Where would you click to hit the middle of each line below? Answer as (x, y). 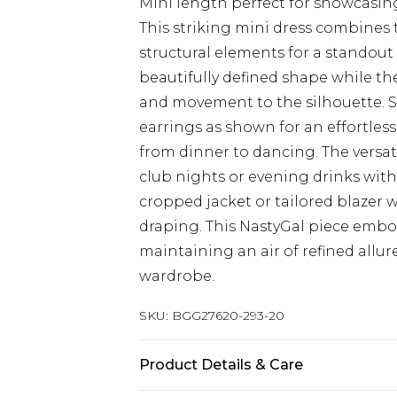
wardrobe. (177, 276)
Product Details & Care (221, 365)
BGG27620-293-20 (228, 315)
